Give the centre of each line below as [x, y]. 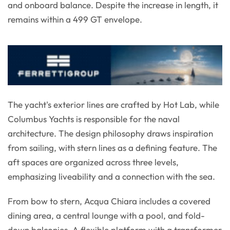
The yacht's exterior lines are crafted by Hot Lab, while [113, 105]
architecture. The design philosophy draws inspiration [110, 133]
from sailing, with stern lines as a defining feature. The [112, 148]
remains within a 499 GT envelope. [75, 19]
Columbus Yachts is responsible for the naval [94, 119]
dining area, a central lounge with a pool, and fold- [106, 216]
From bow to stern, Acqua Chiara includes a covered [109, 201]
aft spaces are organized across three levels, [93, 162]
